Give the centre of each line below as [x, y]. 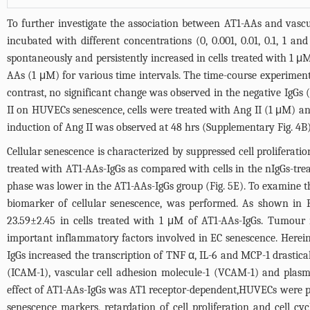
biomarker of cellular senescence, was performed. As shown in [157, 203]
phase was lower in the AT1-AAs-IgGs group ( [109, 186]
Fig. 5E [225, 186]
